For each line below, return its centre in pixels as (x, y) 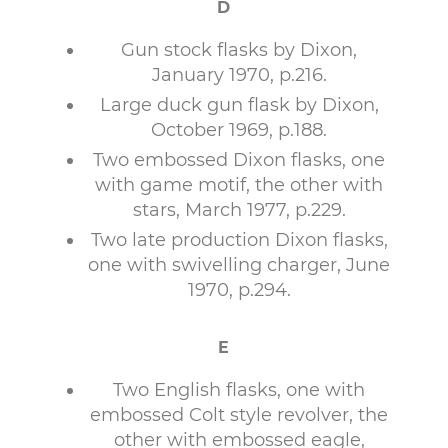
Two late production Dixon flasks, (239, 240)
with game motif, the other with (239, 185)
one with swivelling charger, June (239, 265)
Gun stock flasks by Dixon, (239, 50)
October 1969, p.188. (239, 130)
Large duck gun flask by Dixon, (239, 105)
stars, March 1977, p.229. (239, 210)
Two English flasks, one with (239, 390)
